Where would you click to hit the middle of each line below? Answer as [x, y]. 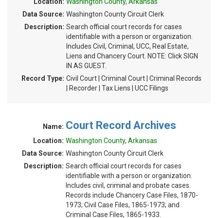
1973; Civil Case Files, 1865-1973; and [123, 205]
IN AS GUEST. [86, 66]
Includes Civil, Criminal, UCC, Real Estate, [127, 46]
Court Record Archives [121, 125]
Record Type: [43, 78]
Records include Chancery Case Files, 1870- [132, 195]
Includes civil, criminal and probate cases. [128, 185]
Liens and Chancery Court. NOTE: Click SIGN [132, 56]
